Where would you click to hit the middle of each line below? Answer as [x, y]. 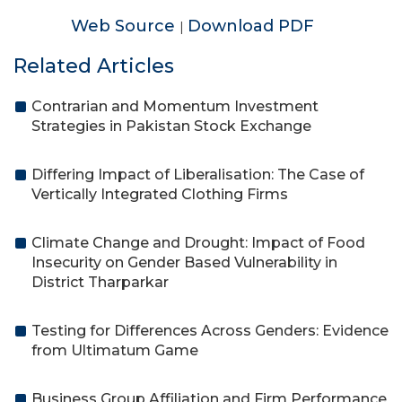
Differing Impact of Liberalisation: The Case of [198, 175]
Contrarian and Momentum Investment [175, 106]
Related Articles [94, 66]
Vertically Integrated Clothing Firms [160, 194]
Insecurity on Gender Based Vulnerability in [184, 262]
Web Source [125, 26]
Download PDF [250, 26]
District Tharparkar [100, 282]
